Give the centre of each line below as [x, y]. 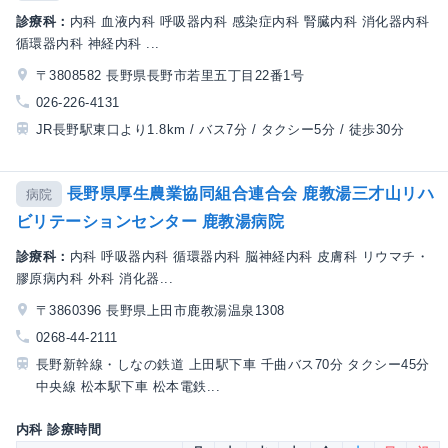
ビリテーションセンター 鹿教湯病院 [150, 221]
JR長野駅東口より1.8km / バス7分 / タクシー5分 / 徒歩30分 [220, 130]
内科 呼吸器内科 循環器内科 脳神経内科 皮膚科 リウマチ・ [249, 256]
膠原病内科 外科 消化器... [95, 278]
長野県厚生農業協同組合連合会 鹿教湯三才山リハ [250, 193]
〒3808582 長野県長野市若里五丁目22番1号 [170, 76]
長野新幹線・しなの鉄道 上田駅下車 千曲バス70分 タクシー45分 [233, 364]
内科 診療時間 [59, 429]
